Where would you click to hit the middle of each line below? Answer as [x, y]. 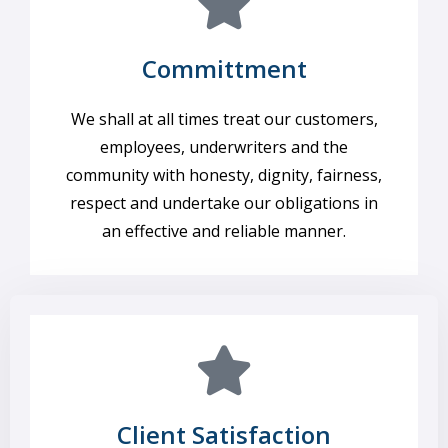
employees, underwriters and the [224, 147]
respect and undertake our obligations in [224, 203]
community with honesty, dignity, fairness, [224, 175]
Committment [224, 68]
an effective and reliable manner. [224, 231]
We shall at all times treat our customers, [224, 119]
